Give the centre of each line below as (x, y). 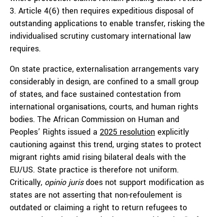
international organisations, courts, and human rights (104, 107)
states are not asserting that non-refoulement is (96, 195)
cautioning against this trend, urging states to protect (106, 145)
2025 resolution (127, 132)
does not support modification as (144, 182)
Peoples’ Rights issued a (55, 132)
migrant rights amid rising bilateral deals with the (98, 157)
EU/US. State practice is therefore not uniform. (94, 170)
